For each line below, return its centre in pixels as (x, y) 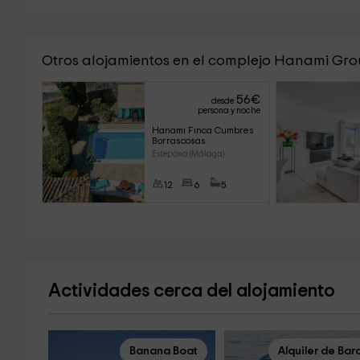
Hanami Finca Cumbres (204, 130)
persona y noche (229, 110)
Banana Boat (163, 351)
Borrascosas (178, 141)
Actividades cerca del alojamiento (191, 291)
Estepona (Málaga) (188, 154)
